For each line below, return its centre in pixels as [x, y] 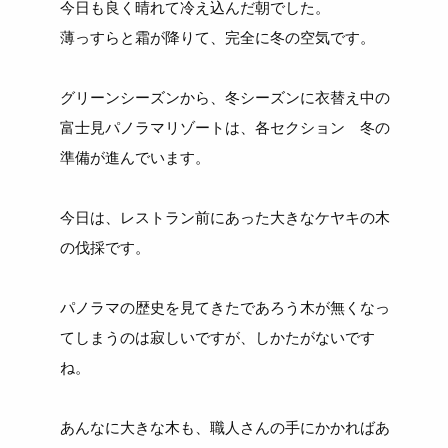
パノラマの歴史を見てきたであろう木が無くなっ [225, 308]
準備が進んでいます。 [135, 158]
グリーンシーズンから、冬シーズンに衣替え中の [225, 98]
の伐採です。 [105, 248]
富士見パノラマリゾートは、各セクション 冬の [225, 128]
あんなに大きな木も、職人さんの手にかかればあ [225, 428]
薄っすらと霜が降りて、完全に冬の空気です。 [218, 38]
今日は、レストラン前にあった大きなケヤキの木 [225, 218]
